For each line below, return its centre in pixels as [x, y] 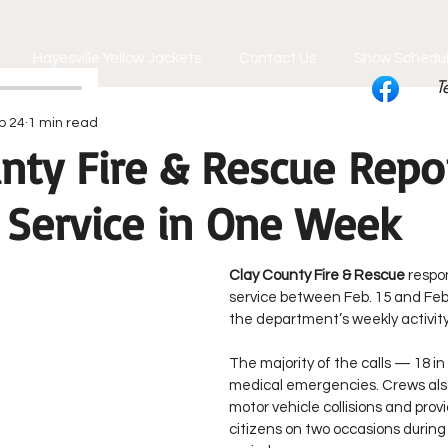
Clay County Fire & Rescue [317, 275]
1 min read [63, 122]
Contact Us [277, 58]
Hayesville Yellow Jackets [117, 58]
